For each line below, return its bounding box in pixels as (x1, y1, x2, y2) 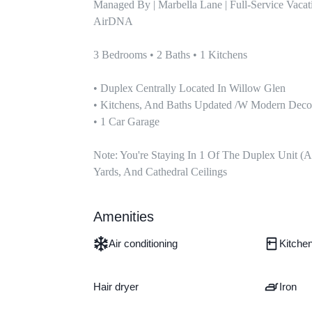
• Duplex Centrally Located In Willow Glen (93, 82, 286, 95)
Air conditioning (109, 237, 178, 250)
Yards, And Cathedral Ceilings (93, 166, 228, 178)
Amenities (93, 209, 155, 225)
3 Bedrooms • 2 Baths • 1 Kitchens (93, 49, 248, 61)
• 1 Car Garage (93, 116, 160, 128)
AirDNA (93, 15, 134, 28)
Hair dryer (93, 281, 139, 293)
